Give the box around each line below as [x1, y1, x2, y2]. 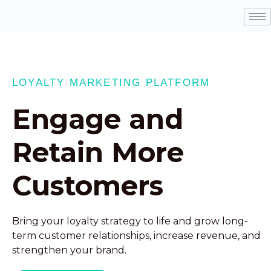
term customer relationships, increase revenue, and [12, 230, 261, 241]
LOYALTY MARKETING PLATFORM [12, 77, 211, 88]
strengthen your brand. [12, 244, 126, 256]
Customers [12, 169, 163, 202]
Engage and [12, 102, 183, 135]
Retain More [12, 135, 184, 169]
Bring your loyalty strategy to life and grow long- [12, 215, 248, 227]
